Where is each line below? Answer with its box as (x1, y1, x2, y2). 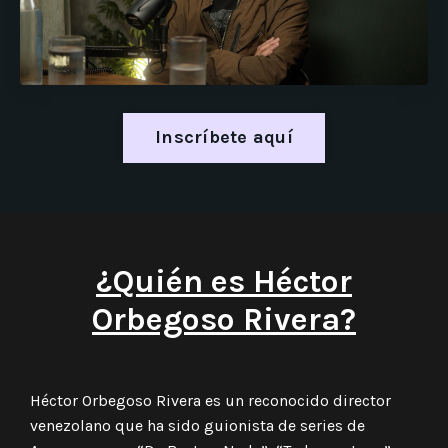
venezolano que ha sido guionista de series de (30, 415, 365, 435)
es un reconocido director (201, 390, 391, 410)
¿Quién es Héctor (96, 262, 352, 300)
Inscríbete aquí (155, 126, 293, 149)
